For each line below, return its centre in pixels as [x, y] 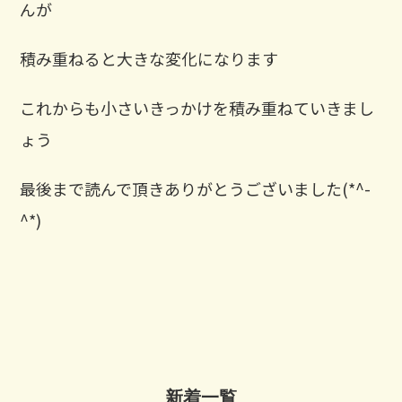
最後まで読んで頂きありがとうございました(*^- [196, 188]
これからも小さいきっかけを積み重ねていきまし [197, 107]
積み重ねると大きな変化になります [149, 58]
